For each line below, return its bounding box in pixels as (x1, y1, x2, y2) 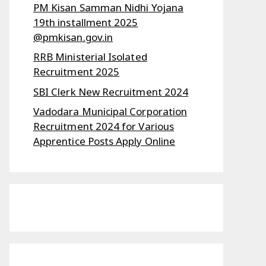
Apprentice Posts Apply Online (33, 134, 176, 148)
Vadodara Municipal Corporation (33, 104, 188, 118)
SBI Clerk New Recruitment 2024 (33, 84, 189, 99)
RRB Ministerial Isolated (33, 50, 147, 64)
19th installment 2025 (33, 15, 138, 29)
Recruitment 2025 (33, 65, 120, 78)
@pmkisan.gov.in (33, 30, 113, 44)
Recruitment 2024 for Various (33, 119, 174, 133)
